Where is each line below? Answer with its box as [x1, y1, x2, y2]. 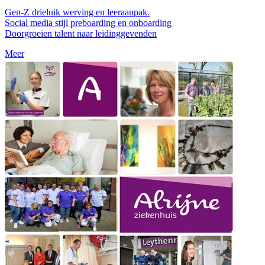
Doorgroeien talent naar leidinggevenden [5, 28, 157, 39]
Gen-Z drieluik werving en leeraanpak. [5, 7, 150, 18]
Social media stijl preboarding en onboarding [5, 18, 172, 28]
